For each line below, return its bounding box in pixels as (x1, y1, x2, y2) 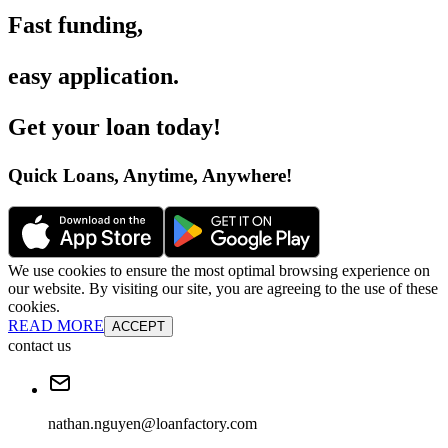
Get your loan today (8, 114, 213, 141)
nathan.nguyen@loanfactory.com (48, 414, 257, 432)
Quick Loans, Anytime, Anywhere (8, 165, 286, 187)
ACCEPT (112, 318, 165, 334)
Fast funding (8, 12, 137, 39)
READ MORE (8, 316, 104, 334)
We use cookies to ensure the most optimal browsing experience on (8, 261, 430, 279)
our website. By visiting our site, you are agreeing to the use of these (8, 279, 438, 297)
